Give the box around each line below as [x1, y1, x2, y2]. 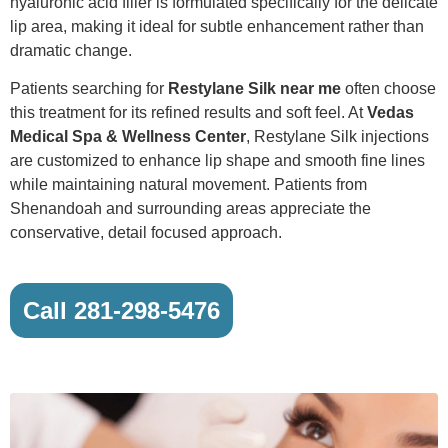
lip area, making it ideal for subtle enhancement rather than [10, 18, 424, 35]
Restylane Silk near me [168, 80, 341, 98]
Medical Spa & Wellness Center [10, 128, 246, 146]
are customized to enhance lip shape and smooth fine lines [10, 152, 425, 170]
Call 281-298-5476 [23, 297, 220, 325]
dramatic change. [10, 42, 132, 59]
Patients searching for [10, 80, 168, 98]
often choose [341, 80, 436, 98]
